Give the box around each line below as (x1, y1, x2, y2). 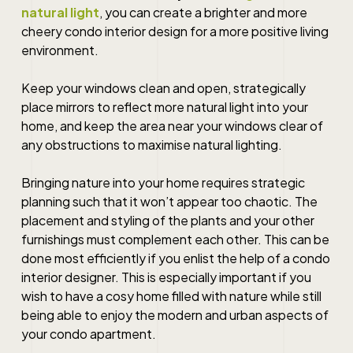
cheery (20, 22, 65, 39)
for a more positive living (187, 22, 329, 39)
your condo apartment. (20, 325, 158, 342)
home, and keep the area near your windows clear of (20, 117, 323, 134)
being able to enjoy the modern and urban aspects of (20, 306, 329, 323)
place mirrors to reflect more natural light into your (20, 98, 308, 115)
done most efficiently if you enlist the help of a (20, 249, 292, 266)
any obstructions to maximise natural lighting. (20, 136, 282, 153)
